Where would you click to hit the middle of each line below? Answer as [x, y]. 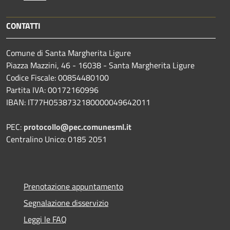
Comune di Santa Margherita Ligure [69, 53]
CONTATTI [23, 25]
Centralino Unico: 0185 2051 [56, 139]
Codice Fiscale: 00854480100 [57, 77]
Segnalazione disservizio [66, 203]
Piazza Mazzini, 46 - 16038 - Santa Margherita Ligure [100, 65]
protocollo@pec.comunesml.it [78, 127]
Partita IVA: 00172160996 [52, 90]
